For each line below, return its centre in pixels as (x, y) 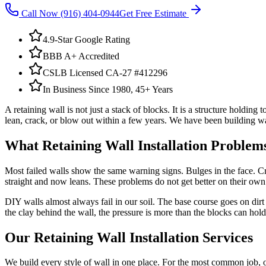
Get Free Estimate (154, 13)
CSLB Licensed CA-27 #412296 (105, 72)
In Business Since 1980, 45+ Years (108, 89)
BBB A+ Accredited (81, 56)
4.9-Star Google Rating (86, 39)
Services (226, 237)
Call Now (40, 13)
